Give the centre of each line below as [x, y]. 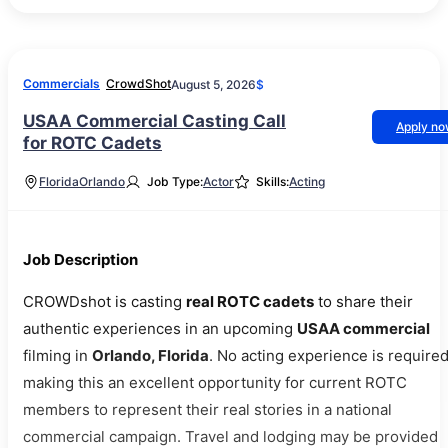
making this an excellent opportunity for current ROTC [215, 382]
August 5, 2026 [213, 84]
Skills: [272, 181]
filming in [57, 355]
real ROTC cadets [250, 301]
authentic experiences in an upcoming [160, 328]
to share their [363, 301]
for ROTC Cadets [92, 143]
